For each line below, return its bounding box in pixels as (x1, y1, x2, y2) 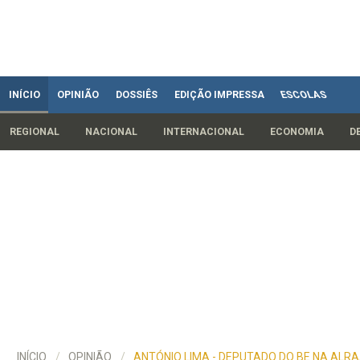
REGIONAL (10, 125, 59, 137)
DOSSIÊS (115, 88, 157, 100)
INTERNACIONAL (163, 125, 244, 137)
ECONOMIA (270, 125, 324, 137)
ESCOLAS (278, 88, 329, 100)
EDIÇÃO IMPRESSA (174, 88, 264, 100)
